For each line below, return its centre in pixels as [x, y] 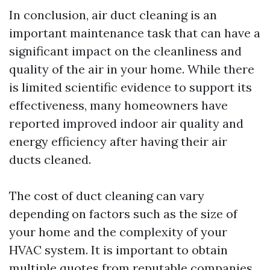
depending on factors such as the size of [123, 214]
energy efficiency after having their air [118, 141]
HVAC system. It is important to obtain [118, 250]
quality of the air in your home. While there [132, 69]
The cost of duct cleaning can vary [107, 196]
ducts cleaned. [50, 159]
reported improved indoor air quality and [126, 123]
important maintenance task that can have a [135, 33]
